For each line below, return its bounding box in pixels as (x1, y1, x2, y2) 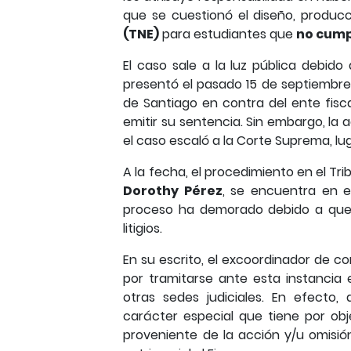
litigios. (123, 219, 163, 237)
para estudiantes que (159, 25, 297, 43)
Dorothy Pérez (123, 182, 223, 200)
